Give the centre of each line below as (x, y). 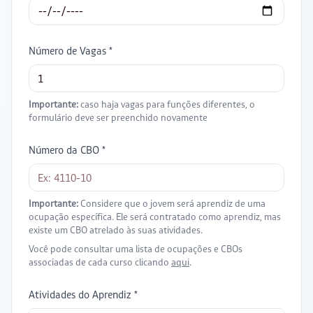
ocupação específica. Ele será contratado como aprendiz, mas (155, 217)
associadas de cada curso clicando (99, 262)
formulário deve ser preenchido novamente (118, 117)
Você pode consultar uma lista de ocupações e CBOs (136, 249)
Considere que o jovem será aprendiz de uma (172, 203)
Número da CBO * (67, 150)
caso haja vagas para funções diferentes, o (167, 104)
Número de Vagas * (71, 51)
